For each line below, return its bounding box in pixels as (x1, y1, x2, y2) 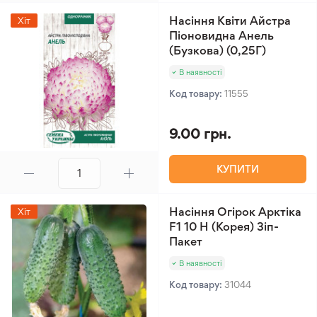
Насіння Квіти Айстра (169, 13, 291, 28)
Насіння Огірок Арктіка (169, 204, 301, 219)
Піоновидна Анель (169, 28, 274, 42)
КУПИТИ (217, 163, 259, 175)
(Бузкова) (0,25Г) (169, 43, 266, 57)
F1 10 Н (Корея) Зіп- (169, 219, 279, 234)
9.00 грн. (169, 125, 231, 142)
